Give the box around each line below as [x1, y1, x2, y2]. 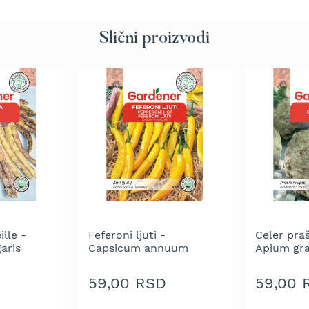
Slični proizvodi [99, 30, 210, 48]
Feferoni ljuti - [88, 228, 166, 241]
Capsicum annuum [88, 241, 188, 255]
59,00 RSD [88, 275, 166, 292]
